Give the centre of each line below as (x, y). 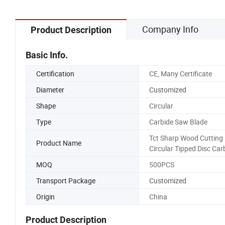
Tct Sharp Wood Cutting (186, 138)
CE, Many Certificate (180, 73)
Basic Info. (47, 55)
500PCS (161, 164)
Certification (55, 73)
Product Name (59, 143)
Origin (45, 196)
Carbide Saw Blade (178, 122)
